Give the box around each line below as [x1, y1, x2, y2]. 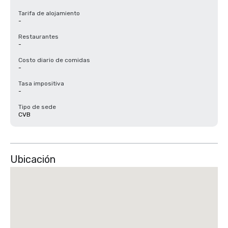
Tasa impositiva [18, 80, 64, 87]
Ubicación [10, 153, 55, 165]
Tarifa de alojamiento [18, 10, 80, 17]
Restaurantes [18, 33, 59, 40]
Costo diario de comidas [18, 56, 90, 64]
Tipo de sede [18, 103, 56, 110]
